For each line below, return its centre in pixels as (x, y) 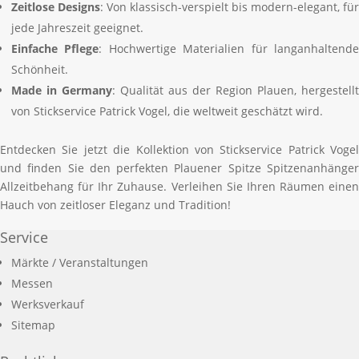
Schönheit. (40, 69)
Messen (32, 283)
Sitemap (33, 325)
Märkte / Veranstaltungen (80, 262)
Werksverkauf (48, 304)
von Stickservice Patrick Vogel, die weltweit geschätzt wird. (167, 111)
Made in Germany (62, 90)
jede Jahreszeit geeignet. (77, 28)
